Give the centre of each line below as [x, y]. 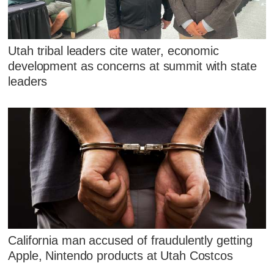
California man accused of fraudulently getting [130, 240]
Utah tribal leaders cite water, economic [113, 51]
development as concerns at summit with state [133, 66]
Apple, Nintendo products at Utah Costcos [120, 255]
